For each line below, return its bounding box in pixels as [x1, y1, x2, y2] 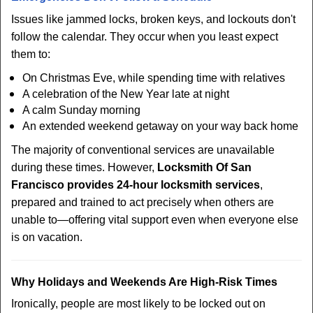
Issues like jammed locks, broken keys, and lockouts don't [11, 13, 296, 25]
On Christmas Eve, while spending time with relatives [22, 72, 285, 84]
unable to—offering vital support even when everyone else [11, 214, 298, 226]
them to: [11, 48, 50, 60]
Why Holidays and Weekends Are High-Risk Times [11, 276, 277, 288]
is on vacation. [11, 231, 82, 243]
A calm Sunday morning [22, 104, 140, 116]
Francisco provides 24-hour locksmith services [11, 179, 260, 191]
